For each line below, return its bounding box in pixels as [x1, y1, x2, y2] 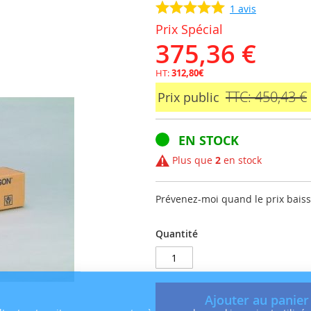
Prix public [158, 88, 219, 106]
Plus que [169, 153, 215, 167]
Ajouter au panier [204, 292, 309, 309]
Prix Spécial [155, 21, 223, 38]
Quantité [155, 227, 198, 241]
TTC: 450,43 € [226, 87, 307, 107]
